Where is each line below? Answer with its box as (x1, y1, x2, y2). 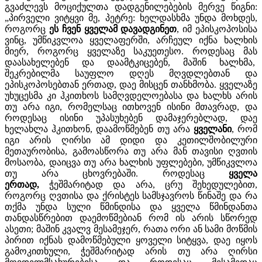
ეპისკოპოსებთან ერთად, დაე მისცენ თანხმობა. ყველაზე (5, 79, 257, 89)
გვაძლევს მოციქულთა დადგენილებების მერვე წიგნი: (5, 1, 257, 12)
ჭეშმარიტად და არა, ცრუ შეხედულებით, (39, 179, 257, 189)
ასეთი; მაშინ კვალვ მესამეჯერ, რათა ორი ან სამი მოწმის (5, 223, 257, 234)
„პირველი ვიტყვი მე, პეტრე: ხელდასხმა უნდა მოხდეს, (5, 12, 257, 23)
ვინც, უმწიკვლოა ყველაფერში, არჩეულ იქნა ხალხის (5, 35, 257, 45)
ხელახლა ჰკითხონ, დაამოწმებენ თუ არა (5, 123, 194, 134)
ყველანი (193, 123, 232, 134)
